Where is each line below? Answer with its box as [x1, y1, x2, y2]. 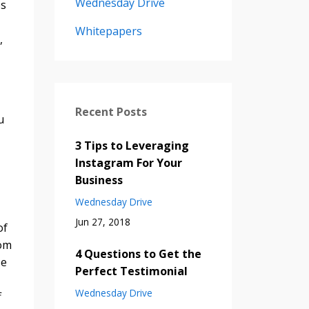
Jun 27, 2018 [74, 215, 130, 228]
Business [74, 172, 123, 188]
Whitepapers [74, 23, 142, 39]
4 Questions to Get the [74, 246, 201, 261]
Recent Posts [74, 103, 147, 119]
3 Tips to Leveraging [74, 137, 189, 153]
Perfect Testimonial [74, 263, 188, 279]
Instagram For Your [74, 154, 182, 170]
